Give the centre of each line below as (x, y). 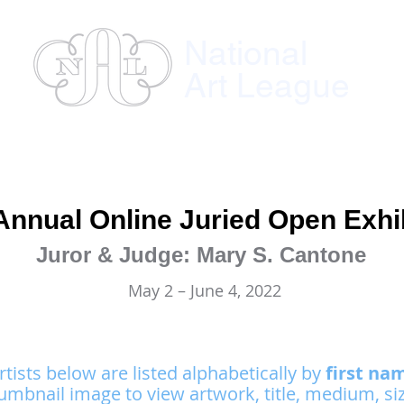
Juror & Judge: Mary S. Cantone (201, 255)
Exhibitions (261, 159)
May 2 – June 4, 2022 (204, 290)
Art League (267, 86)
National (246, 53)
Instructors (128, 159)
